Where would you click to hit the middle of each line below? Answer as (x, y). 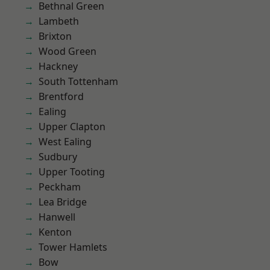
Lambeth (59, 21)
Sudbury (58, 157)
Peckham (60, 187)
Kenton (55, 232)
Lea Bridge (63, 202)
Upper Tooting (72, 172)
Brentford (61, 96)
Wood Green (67, 51)
